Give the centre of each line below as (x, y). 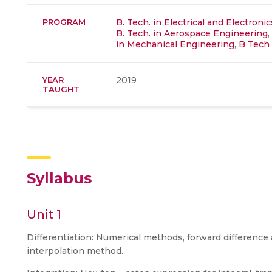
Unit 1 (44, 214)
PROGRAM (64, 22)
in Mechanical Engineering (175, 44)
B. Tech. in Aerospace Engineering (192, 33)
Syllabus (59, 178)
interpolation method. (75, 250)
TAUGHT (61, 89)
